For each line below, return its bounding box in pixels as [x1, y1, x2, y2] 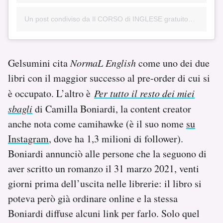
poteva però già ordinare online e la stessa [8, 192, 178, 206]
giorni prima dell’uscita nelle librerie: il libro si [8, 177, 202, 191]
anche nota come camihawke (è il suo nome [8, 117, 186, 131]
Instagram [8, 132, 49, 146]
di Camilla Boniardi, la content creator [32, 102, 191, 116]
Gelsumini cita [8, 56, 70, 70]
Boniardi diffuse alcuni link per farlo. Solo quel [8, 207, 200, 221]
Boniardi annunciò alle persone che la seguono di [8, 147, 207, 161]
